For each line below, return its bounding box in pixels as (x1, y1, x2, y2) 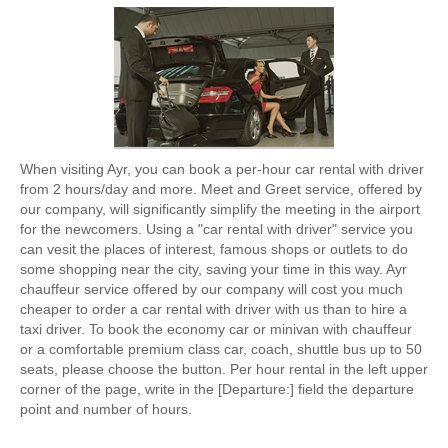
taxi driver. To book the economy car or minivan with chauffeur (20, 321, 412, 337)
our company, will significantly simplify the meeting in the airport (20, 201, 420, 217)
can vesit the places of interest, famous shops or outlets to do (20, 241, 408, 257)
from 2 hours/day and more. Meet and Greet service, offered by (20, 181, 422, 197)
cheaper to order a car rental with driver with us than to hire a (20, 301, 407, 317)
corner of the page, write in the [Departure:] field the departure (20, 381, 414, 397)
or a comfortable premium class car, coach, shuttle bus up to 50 (20, 341, 422, 357)
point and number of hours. (20, 401, 192, 417)
